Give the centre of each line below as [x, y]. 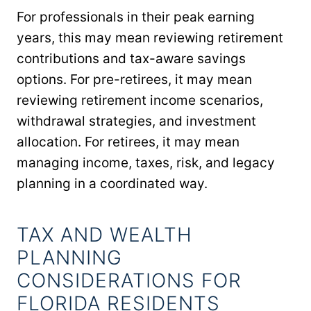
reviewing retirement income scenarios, [140, 100]
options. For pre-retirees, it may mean [134, 79]
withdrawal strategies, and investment [136, 121]
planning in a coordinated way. [112, 183]
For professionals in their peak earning [136, 17]
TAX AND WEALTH [104, 234]
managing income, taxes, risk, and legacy [146, 162]
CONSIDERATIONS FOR [129, 280]
